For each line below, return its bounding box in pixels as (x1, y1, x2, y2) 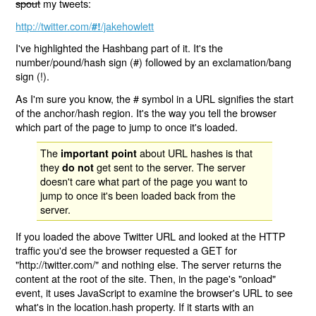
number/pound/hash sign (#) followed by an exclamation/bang (16, 54, 292, 70)
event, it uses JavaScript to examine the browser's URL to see (16, 284, 293, 300)
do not (62, 160, 95, 175)
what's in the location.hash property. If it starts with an (16, 298, 255, 314)
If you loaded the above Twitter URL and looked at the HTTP (16, 228, 286, 243)
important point (61, 146, 138, 161)
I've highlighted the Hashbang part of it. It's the (16, 40, 224, 56)
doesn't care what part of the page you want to (40, 174, 248, 189)
